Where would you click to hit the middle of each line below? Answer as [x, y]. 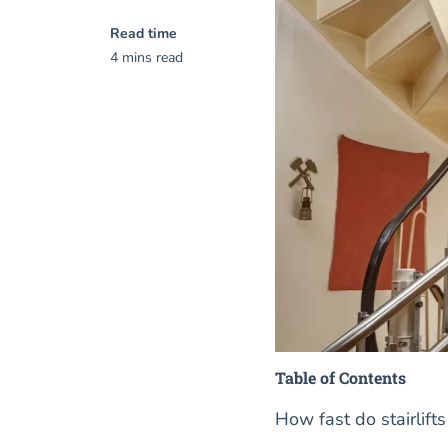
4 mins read [146, 57]
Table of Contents [340, 377]
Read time [143, 33]
